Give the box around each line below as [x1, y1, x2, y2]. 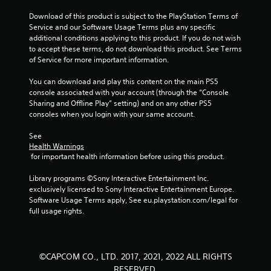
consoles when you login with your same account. [29, 109, 195, 120]
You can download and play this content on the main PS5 [29, 76, 218, 87]
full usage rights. [29, 206, 84, 217]
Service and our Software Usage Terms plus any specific [29, 22, 215, 33]
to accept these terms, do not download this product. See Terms [29, 44, 242, 54]
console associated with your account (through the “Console [29, 87, 229, 98]
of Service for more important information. [29, 54, 169, 65]
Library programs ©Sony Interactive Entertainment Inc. [29, 173, 209, 184]
